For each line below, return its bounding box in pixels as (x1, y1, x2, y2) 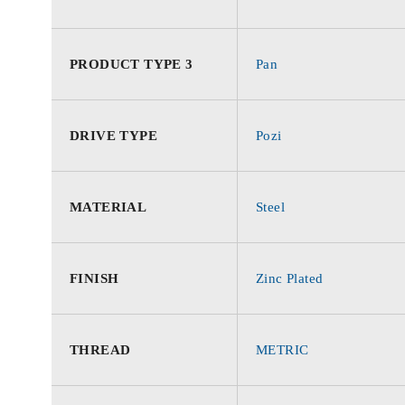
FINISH (70, 271, 119, 286)
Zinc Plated (256, 271, 324, 286)
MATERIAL (70, 200, 147, 214)
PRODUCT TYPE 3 (70, 57, 193, 71)
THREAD (70, 343, 131, 357)
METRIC (256, 343, 309, 357)
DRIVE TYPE (70, 128, 157, 143)
